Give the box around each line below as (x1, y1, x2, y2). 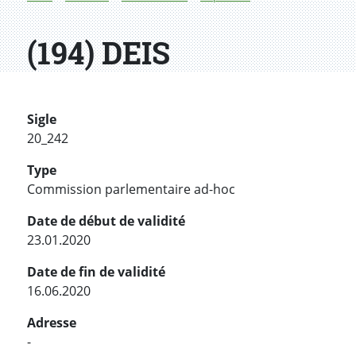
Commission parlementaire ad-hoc (27, 180, 235, 199)
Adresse (27, 314, 76, 332)
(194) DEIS (27, 33, 170, 73)
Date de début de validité (27, 212, 185, 230)
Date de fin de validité (27, 263, 165, 281)
